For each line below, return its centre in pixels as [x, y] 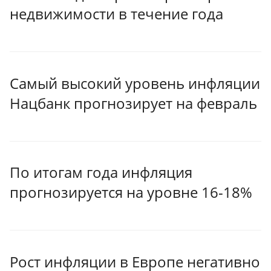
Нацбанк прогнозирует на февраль [133, 103]
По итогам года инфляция [101, 172]
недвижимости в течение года [116, 14]
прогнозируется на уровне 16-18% [131, 192]
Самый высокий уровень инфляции [135, 83]
